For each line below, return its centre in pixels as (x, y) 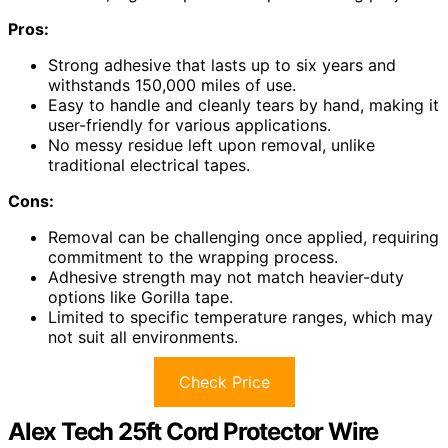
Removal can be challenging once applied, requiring (243, 237)
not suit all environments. (143, 337)
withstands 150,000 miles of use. (172, 85)
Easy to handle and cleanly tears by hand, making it (243, 105)
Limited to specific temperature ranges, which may (240, 317)
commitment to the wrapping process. (193, 257)
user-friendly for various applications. (189, 125)
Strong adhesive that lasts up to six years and (222, 65)
